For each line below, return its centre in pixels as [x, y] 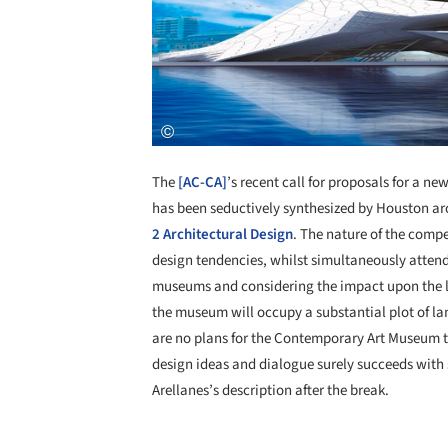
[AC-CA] [202, 182]
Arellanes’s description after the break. [270, 390]
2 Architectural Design [222, 234]
